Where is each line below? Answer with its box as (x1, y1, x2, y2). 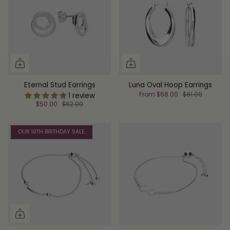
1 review (68, 90, 95, 101)
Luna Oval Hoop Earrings (129, 80, 212, 90)
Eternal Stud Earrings (24, 80, 95, 90)
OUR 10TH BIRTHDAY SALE (18, 128, 85, 136)
